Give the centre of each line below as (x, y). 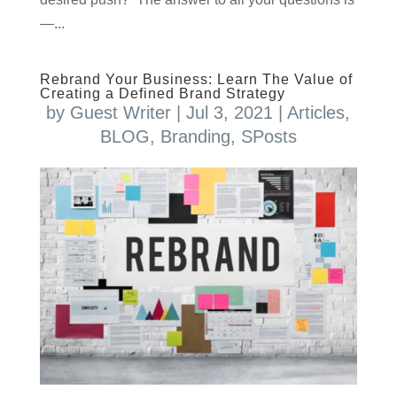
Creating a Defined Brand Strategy (162, 93)
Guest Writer (121, 112)
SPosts (269, 136)
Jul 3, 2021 (230, 112)
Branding (195, 136)
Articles (316, 112)
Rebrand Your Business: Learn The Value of (196, 79)
